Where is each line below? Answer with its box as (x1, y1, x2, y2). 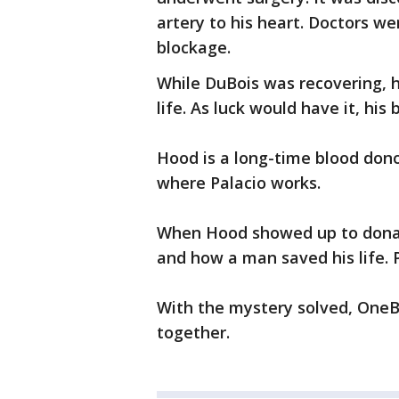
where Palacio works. (157, 172, 321, 194)
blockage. (157, 37, 231, 59)
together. (157, 322, 230, 344)
